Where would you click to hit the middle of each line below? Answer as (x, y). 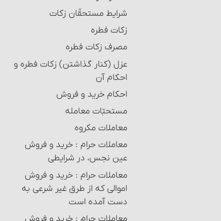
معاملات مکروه (101, 128)
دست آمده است (98, 202)
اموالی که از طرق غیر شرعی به (74, 188)
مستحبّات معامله (96, 111)
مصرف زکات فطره (96, 47)
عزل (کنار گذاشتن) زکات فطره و (71, 64)
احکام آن (111, 77)
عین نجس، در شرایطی (88, 158)
